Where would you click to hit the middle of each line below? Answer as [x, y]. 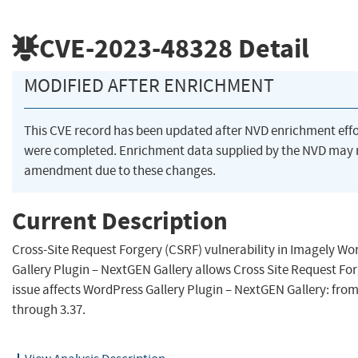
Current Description [120, 221]
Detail [271, 48]
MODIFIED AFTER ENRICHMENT [149, 86]
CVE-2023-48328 [136, 48]
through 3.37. [49, 310]
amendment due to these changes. [120, 171]
